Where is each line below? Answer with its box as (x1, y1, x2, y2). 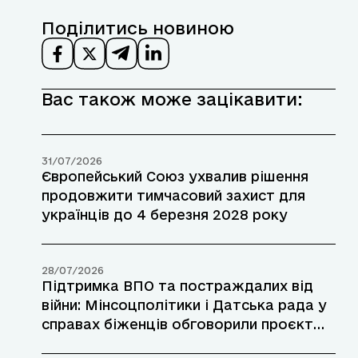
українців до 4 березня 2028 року (42, 207, 288, 223)
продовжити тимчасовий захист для (42, 188, 305, 204)
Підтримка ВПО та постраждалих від (42, 278, 313, 294)
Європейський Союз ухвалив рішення (42, 169, 308, 185)
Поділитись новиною (42, 18, 234, 38)
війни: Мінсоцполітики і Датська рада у (42, 297, 327, 313)
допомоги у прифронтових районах (42, 336, 300, 352)
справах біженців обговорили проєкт (42, 316, 313, 332)
